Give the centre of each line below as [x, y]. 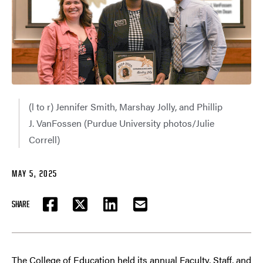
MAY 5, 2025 [35, 174]
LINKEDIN [123, 210]
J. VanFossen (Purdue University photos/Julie [122, 123]
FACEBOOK [63, 210]
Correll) [44, 140]
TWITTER [92, 210]
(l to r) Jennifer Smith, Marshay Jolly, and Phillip [126, 107]
